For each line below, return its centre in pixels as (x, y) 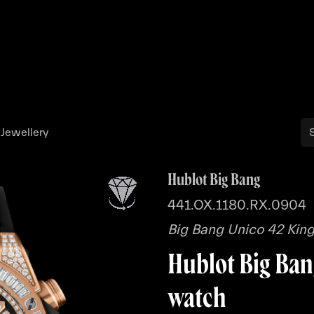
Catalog (265, 74)
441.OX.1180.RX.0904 (237, 205)
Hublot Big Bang (214, 178)
